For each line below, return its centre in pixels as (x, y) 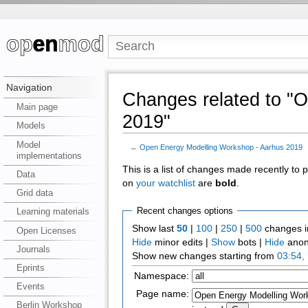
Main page (37, 107)
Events (30, 287)
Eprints (30, 267)
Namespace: (162, 276)
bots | (250, 243)
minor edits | (182, 243)
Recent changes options (185, 210)
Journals (33, 249)
